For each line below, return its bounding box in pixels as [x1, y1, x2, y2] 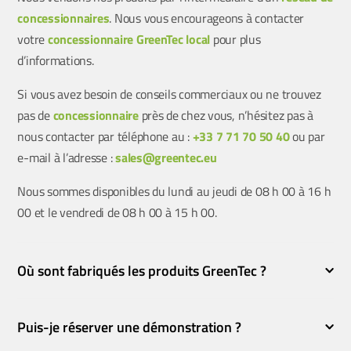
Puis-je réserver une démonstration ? [17, 316, 242, 338]
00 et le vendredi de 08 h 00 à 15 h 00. [17, 202, 217, 222]
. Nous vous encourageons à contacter [109, 8, 305, 27]
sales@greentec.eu [115, 147, 217, 167]
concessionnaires [17, 8, 110, 27]
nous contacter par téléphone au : [17, 126, 193, 146]
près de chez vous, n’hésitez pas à [141, 105, 313, 125]
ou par [289, 126, 325, 146]
